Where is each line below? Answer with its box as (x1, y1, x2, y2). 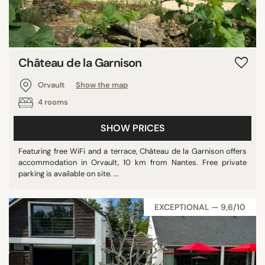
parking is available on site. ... (18, 168, 119, 179)
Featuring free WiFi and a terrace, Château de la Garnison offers (18, 146, 247, 156)
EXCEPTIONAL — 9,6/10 (154, 201, 245, 212)
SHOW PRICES (100, 121, 165, 134)
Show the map (76, 79, 128, 90)
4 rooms (36, 96, 68, 107)
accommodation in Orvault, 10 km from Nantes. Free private (18, 157, 247, 167)
